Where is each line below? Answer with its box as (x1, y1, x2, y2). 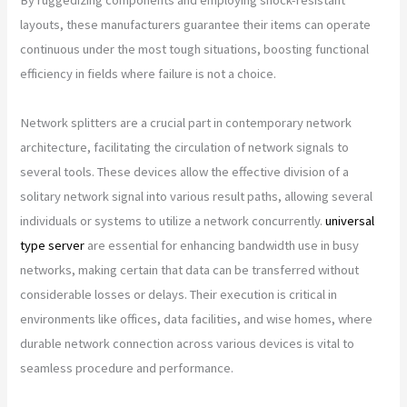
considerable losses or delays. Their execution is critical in (20, 285, 338, 303)
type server (20, 236, 85, 253)
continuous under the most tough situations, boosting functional (20, 40, 370, 57)
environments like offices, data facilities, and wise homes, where (20, 310, 373, 327)
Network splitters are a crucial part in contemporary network (20, 114, 352, 131)
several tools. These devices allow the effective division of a (20, 163, 350, 180)
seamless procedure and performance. (20, 359, 234, 376)
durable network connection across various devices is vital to (20, 334, 355, 352)
